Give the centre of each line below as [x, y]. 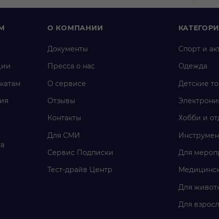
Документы [68, 49]
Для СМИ [64, 136]
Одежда [193, 66]
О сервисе [67, 84]
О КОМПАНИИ [76, 28]
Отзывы [61, 101]
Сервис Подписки [80, 153]
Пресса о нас [71, 66]
